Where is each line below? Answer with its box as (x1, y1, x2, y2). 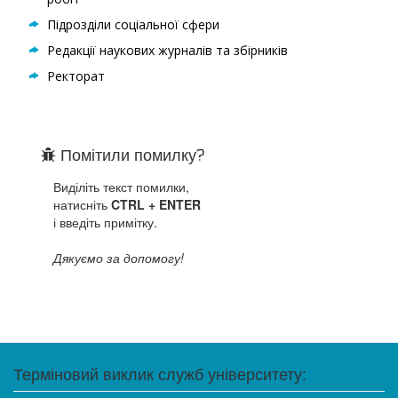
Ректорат (47, 68, 105, 85)
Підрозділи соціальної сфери (47, 16, 219, 34)
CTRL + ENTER (111, 195, 201, 214)
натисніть (53, 195, 111, 214)
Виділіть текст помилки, (53, 178, 189, 196)
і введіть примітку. (53, 213, 157, 232)
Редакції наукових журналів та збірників (47, 42, 288, 60)
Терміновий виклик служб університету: (13, 362, 306, 386)
